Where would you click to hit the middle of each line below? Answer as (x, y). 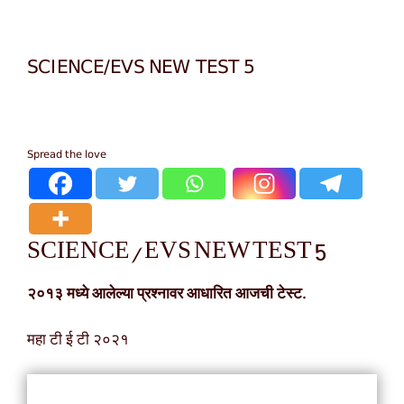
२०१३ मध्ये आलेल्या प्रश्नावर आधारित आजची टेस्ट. (166, 295)
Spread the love (67, 154)
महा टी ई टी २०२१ (78, 340)
